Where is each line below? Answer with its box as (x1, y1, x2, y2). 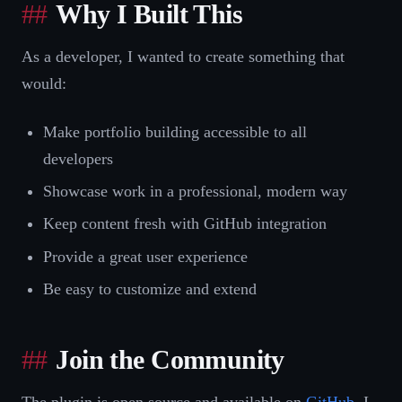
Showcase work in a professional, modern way (43, 181, 347, 200)
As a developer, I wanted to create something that (22, 47, 345, 66)
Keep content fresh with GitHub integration (43, 214, 327, 233)
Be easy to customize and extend (43, 280, 257, 299)
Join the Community (56, 345, 284, 375)
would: (22, 74, 66, 92)
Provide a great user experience (43, 247, 248, 266)
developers (43, 149, 113, 168)
